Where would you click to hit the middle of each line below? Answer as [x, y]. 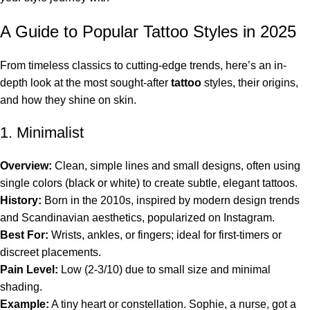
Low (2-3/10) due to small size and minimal [164, 270]
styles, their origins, [251, 83]
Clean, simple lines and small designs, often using [176, 166]
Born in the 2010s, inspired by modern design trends [171, 201]
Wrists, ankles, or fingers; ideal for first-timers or [165, 235]
